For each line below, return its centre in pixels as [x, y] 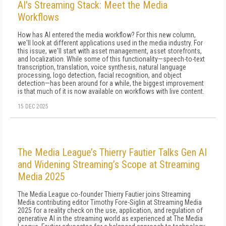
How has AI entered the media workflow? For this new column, [107, 35]
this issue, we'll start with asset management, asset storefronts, [110, 51]
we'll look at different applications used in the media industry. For [110, 43]
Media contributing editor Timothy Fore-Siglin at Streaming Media [110, 202]
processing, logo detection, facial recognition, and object [100, 75]
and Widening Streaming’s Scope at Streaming [109, 164]
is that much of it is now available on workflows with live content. [111, 91]
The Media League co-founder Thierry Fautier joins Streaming [104, 194]
